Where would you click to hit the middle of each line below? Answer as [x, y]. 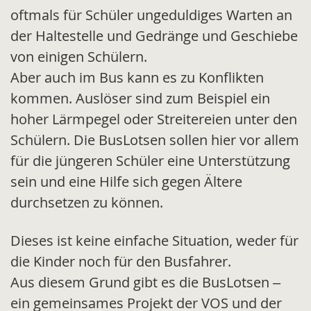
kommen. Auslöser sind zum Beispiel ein [140, 99]
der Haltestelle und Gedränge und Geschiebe [154, 36]
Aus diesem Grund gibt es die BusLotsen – [145, 283]
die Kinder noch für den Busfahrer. [121, 262]
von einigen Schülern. [79, 57]
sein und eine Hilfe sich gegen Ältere [126, 182]
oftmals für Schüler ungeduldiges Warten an [151, 15]
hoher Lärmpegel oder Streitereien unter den [154, 119]
